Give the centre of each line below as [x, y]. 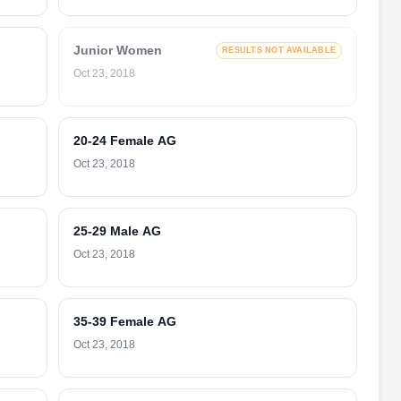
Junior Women [118, 50]
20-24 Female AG [125, 141]
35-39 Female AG [125, 321]
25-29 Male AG [117, 231]
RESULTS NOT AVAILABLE [279, 50]
